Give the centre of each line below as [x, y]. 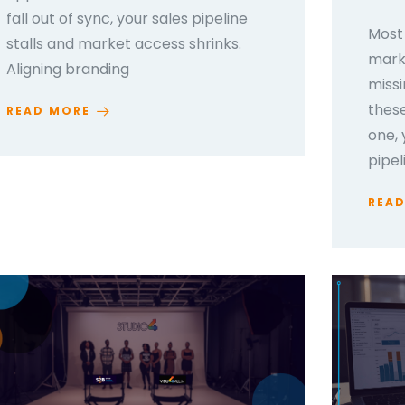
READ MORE [48, 111]
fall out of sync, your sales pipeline [127, 19]
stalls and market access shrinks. [123, 44]
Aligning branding [67, 70]
